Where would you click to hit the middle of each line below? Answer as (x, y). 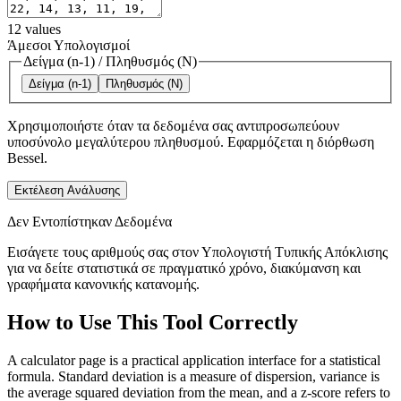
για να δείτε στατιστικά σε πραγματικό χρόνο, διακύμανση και (184, 269)
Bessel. (27, 158)
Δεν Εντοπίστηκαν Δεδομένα (90, 222)
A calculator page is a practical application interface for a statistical (194, 361)
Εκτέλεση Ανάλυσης (67, 191)
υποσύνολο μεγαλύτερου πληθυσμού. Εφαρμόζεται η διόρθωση (191, 142)
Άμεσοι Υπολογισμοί (68, 45)
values (43, 29)
